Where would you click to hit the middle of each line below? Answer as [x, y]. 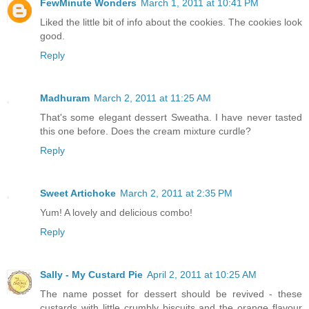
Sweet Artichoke [78, 193]
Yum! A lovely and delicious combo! [116, 212]
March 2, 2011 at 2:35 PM [176, 193]
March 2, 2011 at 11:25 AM [152, 98]
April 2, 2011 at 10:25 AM [202, 274]
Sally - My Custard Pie [91, 274]
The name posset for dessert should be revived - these [171, 293]
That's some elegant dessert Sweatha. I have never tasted [171, 118]
